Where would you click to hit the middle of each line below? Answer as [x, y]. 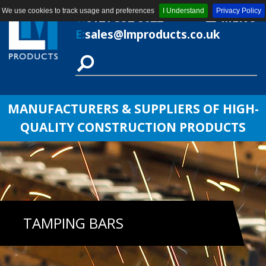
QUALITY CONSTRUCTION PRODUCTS [133, 127]
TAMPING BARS [73, 223]
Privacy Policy [238, 11]
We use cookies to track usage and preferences [78, 11]
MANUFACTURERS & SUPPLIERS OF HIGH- [133, 109]
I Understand [183, 11]
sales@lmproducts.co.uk [152, 34]
